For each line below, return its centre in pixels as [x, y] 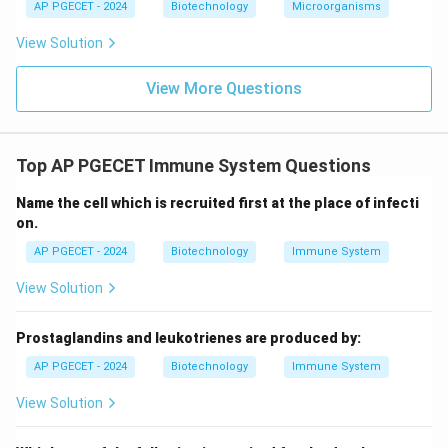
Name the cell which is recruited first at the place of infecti [217, 203]
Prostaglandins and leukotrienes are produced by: [188, 338]
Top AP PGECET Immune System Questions [193, 165]
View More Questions [224, 88]
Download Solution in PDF [224, 17]
